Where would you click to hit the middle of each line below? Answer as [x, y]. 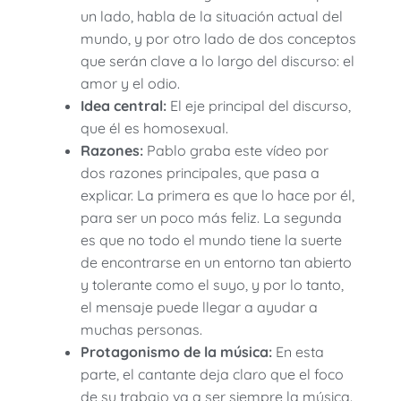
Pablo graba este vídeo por [236, 151]
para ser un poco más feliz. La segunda [211, 218]
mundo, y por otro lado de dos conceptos [218, 39]
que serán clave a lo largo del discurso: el [218, 61]
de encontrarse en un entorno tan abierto [216, 263]
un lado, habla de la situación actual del [212, 17]
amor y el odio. [130, 84]
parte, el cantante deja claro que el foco [212, 375]
